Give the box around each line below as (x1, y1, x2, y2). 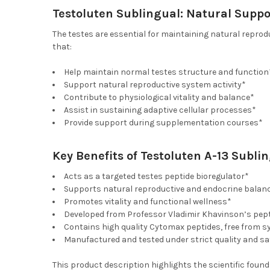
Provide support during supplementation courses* (63, 118, 263, 128)
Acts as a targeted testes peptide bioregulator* (63, 171, 249, 182)
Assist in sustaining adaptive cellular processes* (63, 105, 256, 116)
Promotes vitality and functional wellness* (63, 196, 231, 207)
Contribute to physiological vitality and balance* (63, 92, 254, 103)
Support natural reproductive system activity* (63, 80, 246, 90)
